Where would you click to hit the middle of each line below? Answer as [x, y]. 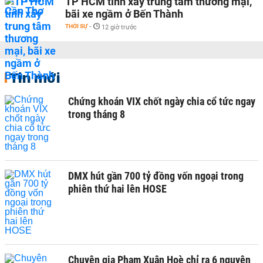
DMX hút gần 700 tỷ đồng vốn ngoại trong [156, 176]
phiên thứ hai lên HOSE [117, 189]
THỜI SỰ [76, 26]
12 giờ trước [119, 27]
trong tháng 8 [97, 114]
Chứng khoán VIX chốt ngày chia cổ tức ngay [162, 101]
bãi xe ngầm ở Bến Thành [124, 14]
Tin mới [35, 77]
